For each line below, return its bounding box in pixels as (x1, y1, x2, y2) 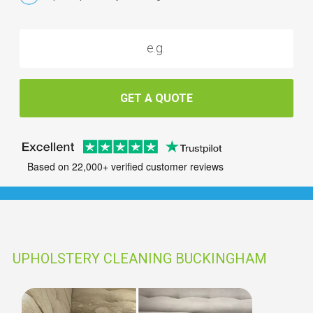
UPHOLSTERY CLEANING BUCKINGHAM (13, 250, 267, 267)
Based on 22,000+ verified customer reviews (27, 159, 224, 174)
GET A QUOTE (120, 91, 193, 105)
